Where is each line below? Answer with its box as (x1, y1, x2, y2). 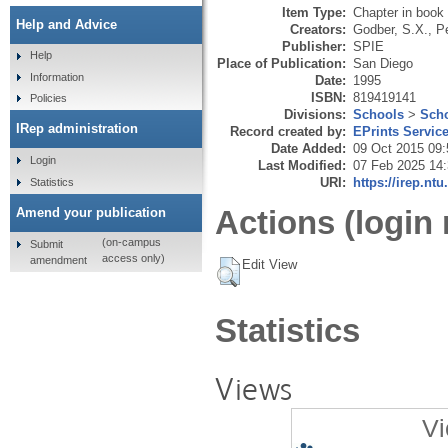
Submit (29, 237, 63, 250)
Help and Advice (16, 16, 117, 32)
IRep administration (16, 121, 138, 137)
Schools (353, 106, 404, 122)
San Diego (353, 55, 413, 71)
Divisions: (284, 106, 346, 122)
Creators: (290, 21, 346, 37)
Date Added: (271, 140, 346, 156)
